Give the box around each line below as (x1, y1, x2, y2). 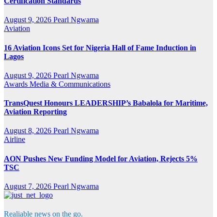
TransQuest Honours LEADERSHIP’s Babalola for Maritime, (4, 99, 208, 108)
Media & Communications (30, 79, 110, 88)
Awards (4, 79, 30, 88)
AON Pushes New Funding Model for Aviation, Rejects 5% (4, 154, 198, 163)
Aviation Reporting (4, 108, 67, 116)
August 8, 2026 (4, 126, 53, 135)
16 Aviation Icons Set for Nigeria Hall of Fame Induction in (4, 43, 196, 52)
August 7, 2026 (4, 182, 53, 191)
